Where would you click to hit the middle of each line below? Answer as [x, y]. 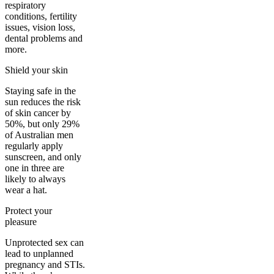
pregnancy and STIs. [45, 264]
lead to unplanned [39, 253]
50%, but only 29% [42, 124]
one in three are [35, 168]
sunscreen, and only [43, 157]
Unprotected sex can [44, 242]
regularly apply [34, 146]
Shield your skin [36, 70]
